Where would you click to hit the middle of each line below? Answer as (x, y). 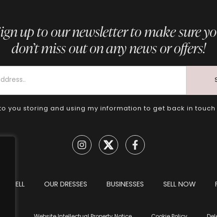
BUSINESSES (125, 185)
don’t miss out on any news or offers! (108, 48)
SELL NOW (179, 185)
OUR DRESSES (65, 185)
